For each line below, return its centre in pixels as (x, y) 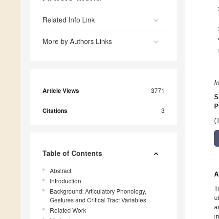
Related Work (68, 210)
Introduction (66, 181)
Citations (55, 111)
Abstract (61, 171)
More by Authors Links (77, 41)
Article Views (61, 91)
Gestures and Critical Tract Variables (98, 200)
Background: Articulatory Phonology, (98, 191)
